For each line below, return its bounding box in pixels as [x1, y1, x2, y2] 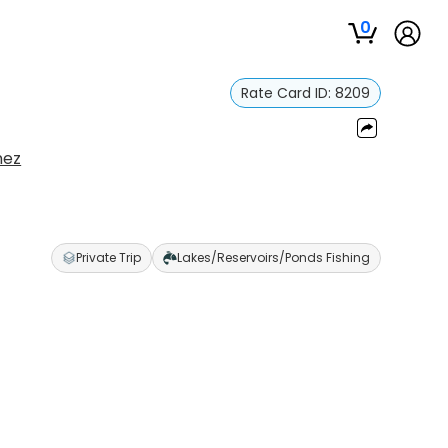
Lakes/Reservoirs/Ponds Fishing [176, 249, 370, 266]
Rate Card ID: [240, 83, 335, 103]
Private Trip [75, 249, 141, 266]
